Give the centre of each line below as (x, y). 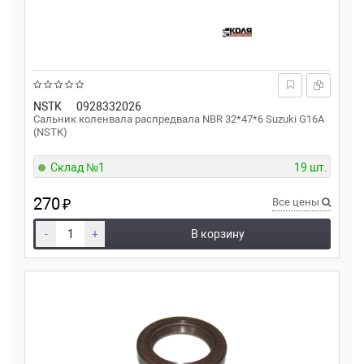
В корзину (218, 234)
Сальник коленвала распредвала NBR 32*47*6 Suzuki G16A (179, 119)
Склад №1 (78, 167)
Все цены (297, 202)
